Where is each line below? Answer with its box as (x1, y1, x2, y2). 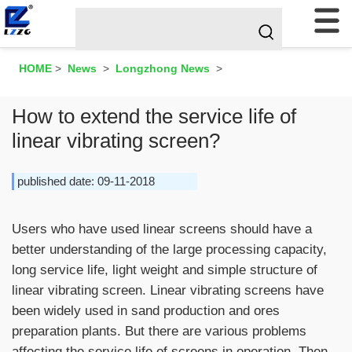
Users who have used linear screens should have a (12, 221, 312, 236)
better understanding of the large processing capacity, (12, 241, 327, 257)
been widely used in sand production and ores (12, 302, 280, 318)
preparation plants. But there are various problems (12, 323, 306, 339)
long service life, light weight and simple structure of (12, 262, 317, 277)
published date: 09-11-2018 (17, 174, 155, 188)
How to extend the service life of (12, 104, 296, 128)
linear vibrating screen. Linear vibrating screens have (12, 282, 324, 298)
